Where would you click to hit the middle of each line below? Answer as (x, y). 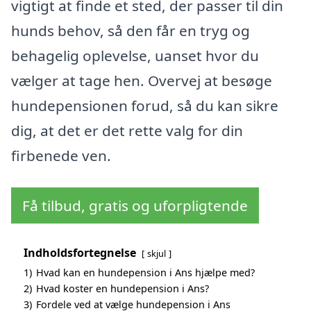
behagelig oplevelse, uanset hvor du (135, 56)
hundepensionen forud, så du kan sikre (145, 106)
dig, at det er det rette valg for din (127, 131)
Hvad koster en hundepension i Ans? (123, 289)
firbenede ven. (61, 156)
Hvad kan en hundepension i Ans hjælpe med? (145, 273)
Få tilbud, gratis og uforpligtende (135, 206)
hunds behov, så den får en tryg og (131, 31)
